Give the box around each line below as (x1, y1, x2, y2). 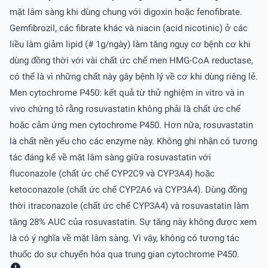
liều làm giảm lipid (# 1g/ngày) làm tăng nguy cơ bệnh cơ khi (10, 38, 251, 50)
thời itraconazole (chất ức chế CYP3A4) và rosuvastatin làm (10, 200, 249, 211)
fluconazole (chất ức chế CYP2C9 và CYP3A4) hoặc (10, 167, 215, 179)
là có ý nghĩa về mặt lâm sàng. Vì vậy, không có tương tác (10, 232, 239, 243)
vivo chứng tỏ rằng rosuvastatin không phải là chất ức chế (10, 103, 240, 114)
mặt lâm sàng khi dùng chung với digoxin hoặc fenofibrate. (10, 6, 242, 17)
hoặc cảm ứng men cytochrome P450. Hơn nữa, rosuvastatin (10, 119, 253, 130)
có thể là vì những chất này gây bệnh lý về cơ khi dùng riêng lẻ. (10, 71, 258, 82)
